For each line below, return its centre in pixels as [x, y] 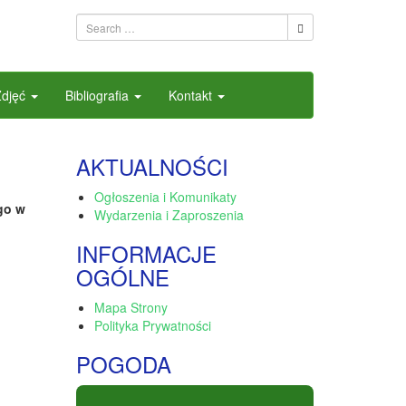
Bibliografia [99, 95]
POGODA [123, 364]
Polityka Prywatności [152, 325]
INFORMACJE [146, 253]
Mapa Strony [130, 307]
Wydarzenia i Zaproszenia [169, 215]
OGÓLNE [122, 277]
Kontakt [192, 95]
